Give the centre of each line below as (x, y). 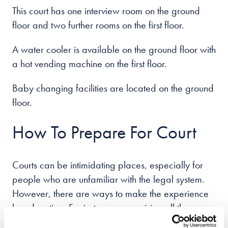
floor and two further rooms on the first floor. (98, 25)
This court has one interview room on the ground (106, 11)
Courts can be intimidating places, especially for (108, 165)
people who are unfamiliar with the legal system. (108, 179)
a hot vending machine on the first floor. (90, 64)
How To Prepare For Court (104, 132)
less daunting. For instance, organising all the (101, 208)
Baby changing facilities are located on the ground (113, 88)
